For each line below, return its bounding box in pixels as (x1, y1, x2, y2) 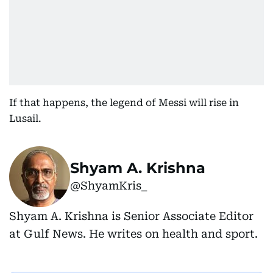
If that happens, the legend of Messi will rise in (9, 97, 239, 109)
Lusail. (9, 113, 41, 125)
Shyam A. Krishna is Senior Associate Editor (9, 210, 253, 223)
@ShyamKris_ (70, 179, 147, 193)
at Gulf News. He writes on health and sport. (9, 227, 258, 241)
